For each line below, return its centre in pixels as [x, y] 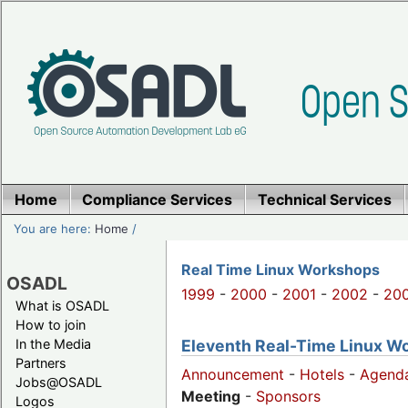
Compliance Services [158, 199]
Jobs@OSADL [59, 382]
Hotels [322, 375]
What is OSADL [62, 305]
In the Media [53, 343]
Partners [41, 362]
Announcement [233, 375]
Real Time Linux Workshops [280, 270]
